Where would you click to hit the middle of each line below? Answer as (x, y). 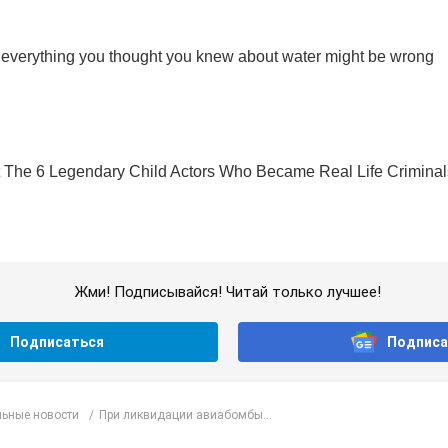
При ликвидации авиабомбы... (185, 414)
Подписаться (56, 342)
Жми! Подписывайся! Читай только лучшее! (227, 292)
